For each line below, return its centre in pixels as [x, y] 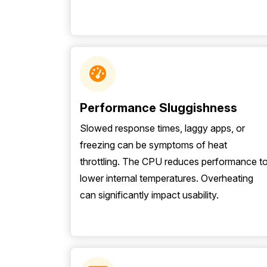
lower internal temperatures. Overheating [167, 178]
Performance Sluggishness [159, 108]
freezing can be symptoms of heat [153, 145]
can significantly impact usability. [149, 195]
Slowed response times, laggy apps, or [162, 128]
